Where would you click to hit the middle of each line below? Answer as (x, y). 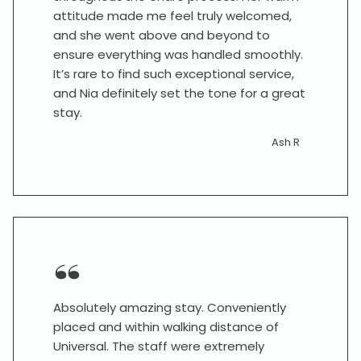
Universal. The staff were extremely (159, 346)
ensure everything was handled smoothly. (178, 54)
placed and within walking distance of (166, 327)
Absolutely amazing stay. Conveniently (170, 307)
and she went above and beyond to (162, 35)
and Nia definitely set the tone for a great (179, 93)
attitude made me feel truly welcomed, (172, 16)
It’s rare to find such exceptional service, (174, 74)
